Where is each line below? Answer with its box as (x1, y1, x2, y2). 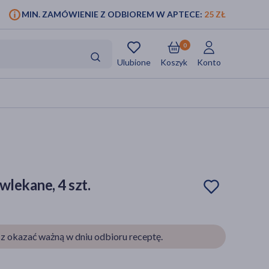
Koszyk (160, 57, 187, 67)
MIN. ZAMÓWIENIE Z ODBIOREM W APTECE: (22, 9, 204, 19)
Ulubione (117, 57, 151, 67)
